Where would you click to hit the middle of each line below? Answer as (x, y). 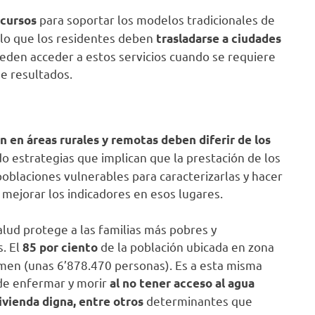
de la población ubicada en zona (186, 246)
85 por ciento (60, 247)
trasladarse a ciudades (219, 39)
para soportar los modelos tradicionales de (156, 20)
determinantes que (198, 300)
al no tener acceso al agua (182, 283)
